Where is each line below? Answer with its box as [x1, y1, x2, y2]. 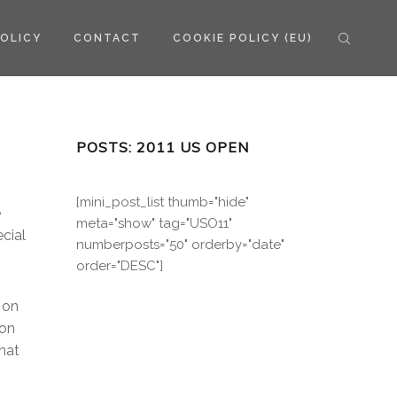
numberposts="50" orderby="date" [76, 237, 284, 253]
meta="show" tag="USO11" [76, 215, 232, 231]
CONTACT [74, 32, 141, 44]
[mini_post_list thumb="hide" [76, 194, 249, 210]
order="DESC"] [76, 258, 163, 274]
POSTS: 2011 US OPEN [76, 138, 249, 156]
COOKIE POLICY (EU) [173, 32, 313, 44]
